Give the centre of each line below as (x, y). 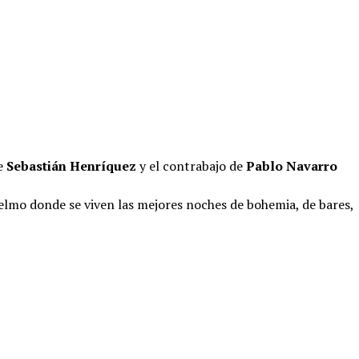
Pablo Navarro (292, 166)
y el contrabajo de (193, 166)
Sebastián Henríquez (73, 166)
